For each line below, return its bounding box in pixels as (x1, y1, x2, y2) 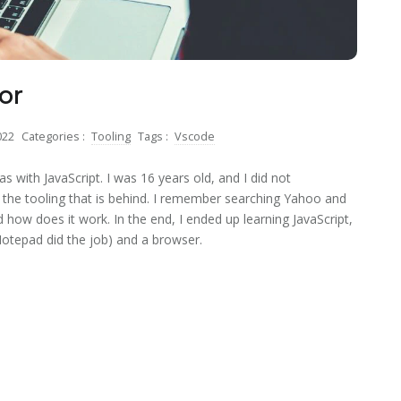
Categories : (21, 128, 88, 144)
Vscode (175, 128, 215, 144)
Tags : (138, 128, 171, 144)
